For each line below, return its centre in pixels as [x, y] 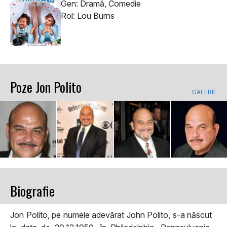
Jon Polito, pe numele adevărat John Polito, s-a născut [111, 215]
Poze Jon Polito [46, 87]
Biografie [32, 191]
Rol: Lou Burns [88, 16]
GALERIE [204, 92]
